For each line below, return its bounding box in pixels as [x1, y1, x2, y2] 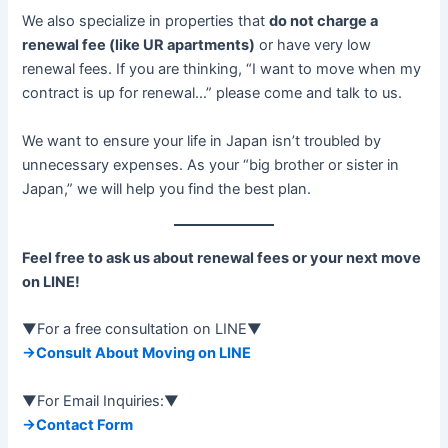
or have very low [255, 36, 372, 55]
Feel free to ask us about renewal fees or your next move [22, 248, 422, 267]
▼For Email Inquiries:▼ [22, 391, 180, 410]
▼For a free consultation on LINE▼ [22, 320, 263, 339]
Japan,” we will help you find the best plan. [22, 179, 312, 198]
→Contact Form [22, 415, 134, 434]
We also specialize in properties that [22, 12, 270, 31]
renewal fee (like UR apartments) [22, 36, 256, 55]
